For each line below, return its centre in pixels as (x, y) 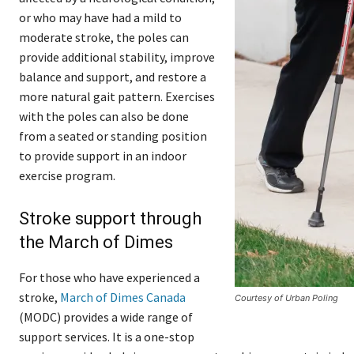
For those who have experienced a (109, 278)
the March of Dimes (96, 243)
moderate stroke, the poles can (104, 38)
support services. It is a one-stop (107, 337)
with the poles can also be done (104, 117)
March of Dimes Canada (123, 298)
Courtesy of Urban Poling (286, 298)
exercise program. (67, 176)
